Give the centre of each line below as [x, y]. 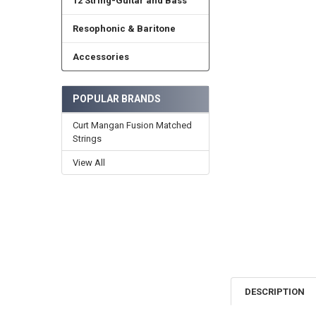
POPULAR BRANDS [116, 98]
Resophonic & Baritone [124, 29]
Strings [87, 138]
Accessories [101, 57]
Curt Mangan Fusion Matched [132, 125]
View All [89, 162]
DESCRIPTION [275, 291]
